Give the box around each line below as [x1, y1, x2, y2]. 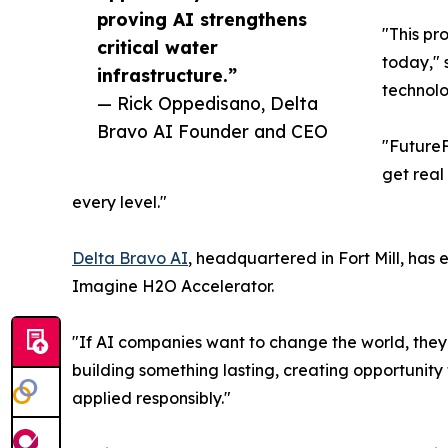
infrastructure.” [97, 64, 237, 87]
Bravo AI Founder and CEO [97, 120, 328, 143]
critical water [97, 36, 218, 59]
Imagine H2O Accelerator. [72, 276, 274, 297]
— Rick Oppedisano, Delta [97, 92, 318, 115]
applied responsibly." [72, 388, 231, 409]
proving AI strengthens [97, 8, 307, 31]
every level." [72, 192, 167, 213]
